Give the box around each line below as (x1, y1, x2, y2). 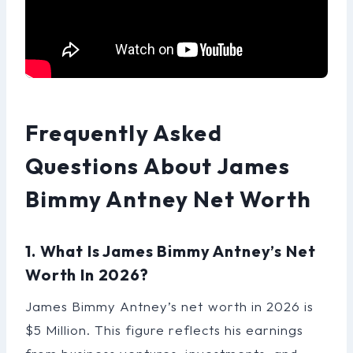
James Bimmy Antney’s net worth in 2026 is (25, 297, 314, 314)
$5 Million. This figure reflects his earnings (25, 321, 303, 338)
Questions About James (25, 151, 290, 180)
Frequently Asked (25, 118, 222, 147)
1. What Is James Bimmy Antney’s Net (25, 240, 316, 261)
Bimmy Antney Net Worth (25, 184, 311, 213)
